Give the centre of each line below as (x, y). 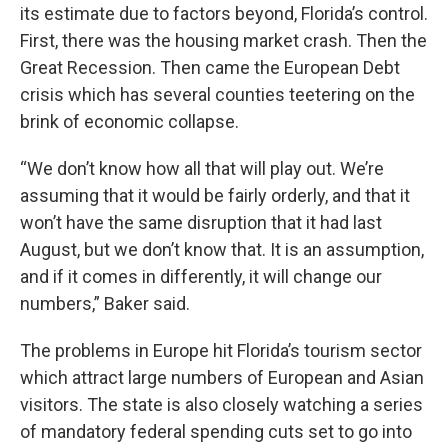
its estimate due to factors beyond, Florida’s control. (224, 13)
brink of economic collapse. (133, 121)
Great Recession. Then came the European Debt (210, 67)
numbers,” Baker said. (105, 303)
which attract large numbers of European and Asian (222, 377)
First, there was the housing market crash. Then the (223, 40)
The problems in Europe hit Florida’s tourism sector (221, 350)
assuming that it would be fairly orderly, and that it (215, 195)
